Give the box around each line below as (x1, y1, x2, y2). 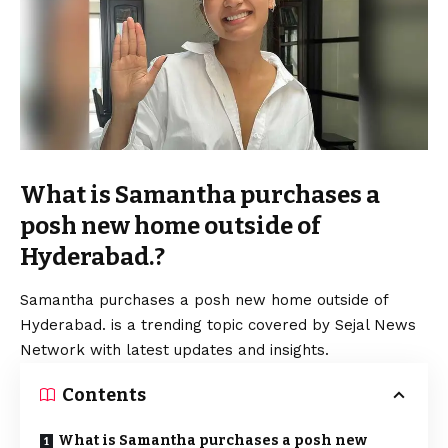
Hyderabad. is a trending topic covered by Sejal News (20, 315, 416, 334)
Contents (62, 383, 146, 406)
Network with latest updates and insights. (20, 340, 329, 359)
